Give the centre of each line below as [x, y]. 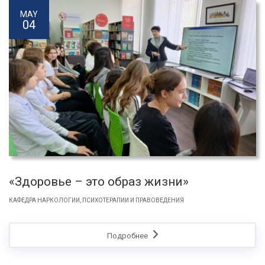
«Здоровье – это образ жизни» [99, 181]
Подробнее [128, 235]
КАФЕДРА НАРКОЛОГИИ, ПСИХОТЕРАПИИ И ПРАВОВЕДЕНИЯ [96, 200]
